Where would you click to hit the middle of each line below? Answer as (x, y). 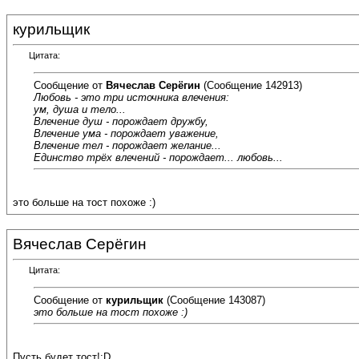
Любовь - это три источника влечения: (131, 97)
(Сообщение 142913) (251, 85)
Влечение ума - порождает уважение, (126, 133)
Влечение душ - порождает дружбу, (121, 121)
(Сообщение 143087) (214, 300)
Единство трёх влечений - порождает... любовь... (158, 157)
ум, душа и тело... (80, 109)
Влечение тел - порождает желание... (127, 145)
